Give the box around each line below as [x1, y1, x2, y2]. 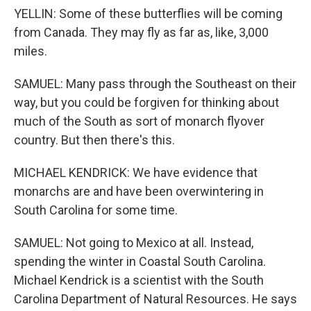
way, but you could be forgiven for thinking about [14, 95, 279, 110]
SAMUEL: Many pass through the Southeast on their [14, 76, 296, 91]
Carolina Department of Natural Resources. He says [14, 292, 297, 306]
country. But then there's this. [14, 133, 175, 147]
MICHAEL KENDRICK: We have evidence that [14, 165, 258, 180]
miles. [14, 44, 47, 58]
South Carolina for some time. [14, 203, 178, 217]
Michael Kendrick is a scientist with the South [14, 273, 264, 287]
